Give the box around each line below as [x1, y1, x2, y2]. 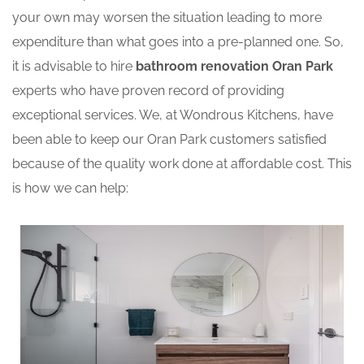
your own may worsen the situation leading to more [12, 10, 322, 26]
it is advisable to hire [12, 58, 136, 75]
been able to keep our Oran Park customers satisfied [12, 132, 327, 148]
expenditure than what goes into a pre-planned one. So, [12, 34, 344, 50]
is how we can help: [12, 180, 128, 197]
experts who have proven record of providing [12, 83, 284, 99]
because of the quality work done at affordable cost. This [12, 156, 352, 172]
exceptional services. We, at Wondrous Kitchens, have [12, 107, 333, 123]
